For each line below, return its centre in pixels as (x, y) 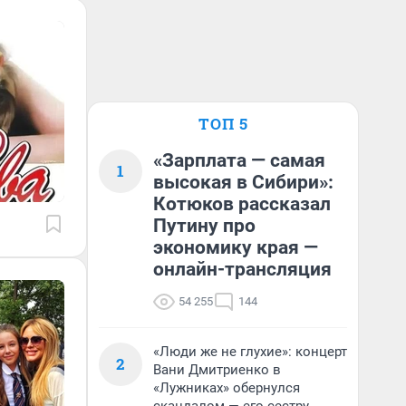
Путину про (204, 226)
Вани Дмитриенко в (217, 370)
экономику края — (236, 247)
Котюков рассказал (242, 204)
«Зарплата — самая (239, 160)
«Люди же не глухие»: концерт (250, 352)
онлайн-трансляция (242, 269)
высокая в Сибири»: (243, 182)
